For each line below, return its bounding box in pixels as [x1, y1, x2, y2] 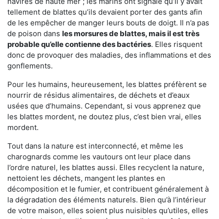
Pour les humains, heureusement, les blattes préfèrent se [7, 80, 207, 89]
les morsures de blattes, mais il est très [62, 29, 199, 39]
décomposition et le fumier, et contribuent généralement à [7, 184, 209, 194]
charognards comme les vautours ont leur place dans [7, 152, 191, 162]
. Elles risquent [151, 40, 202, 49]
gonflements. [7, 61, 53, 71]
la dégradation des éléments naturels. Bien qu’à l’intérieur [7, 195, 206, 205]
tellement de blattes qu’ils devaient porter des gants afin [7, 7, 202, 17]
